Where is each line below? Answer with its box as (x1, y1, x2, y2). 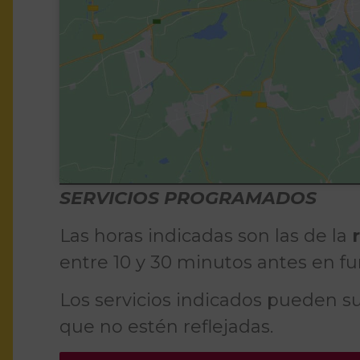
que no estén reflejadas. (59, 316, 274, 338)
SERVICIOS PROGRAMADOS (59, 186, 317, 209)
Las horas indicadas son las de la (59, 225, 353, 247)
